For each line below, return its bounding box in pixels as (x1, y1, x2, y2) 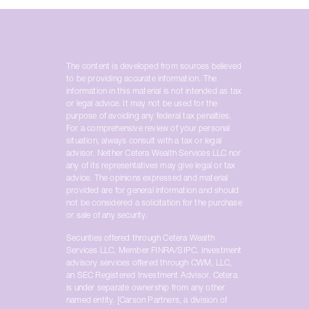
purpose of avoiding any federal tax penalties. (66, 112, 232, 121)
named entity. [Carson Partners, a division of (66, 297, 227, 305)
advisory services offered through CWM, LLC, (66, 259, 232, 268)
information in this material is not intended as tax (66, 88, 242, 96)
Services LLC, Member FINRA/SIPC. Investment (66, 247, 242, 255)
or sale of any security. (66, 212, 148, 220)
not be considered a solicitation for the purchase (66, 199, 242, 208)
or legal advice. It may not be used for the (66, 100, 218, 108)
